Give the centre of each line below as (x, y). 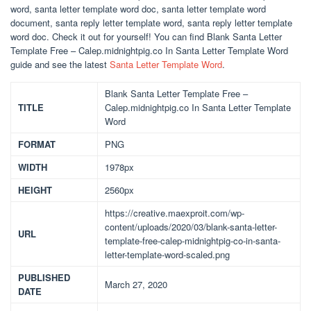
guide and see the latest (60, 64)
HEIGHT (35, 190)
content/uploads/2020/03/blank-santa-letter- (191, 227)
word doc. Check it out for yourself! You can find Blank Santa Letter (146, 36)
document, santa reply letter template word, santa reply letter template (151, 23)
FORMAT (37, 144)
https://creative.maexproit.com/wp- (175, 213)
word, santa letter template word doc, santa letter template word (138, 9)
